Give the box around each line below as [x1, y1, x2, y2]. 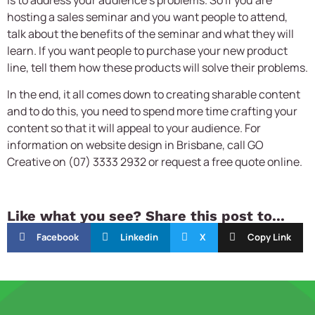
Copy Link [247, 231, 291, 244]
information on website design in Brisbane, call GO [7, 137, 264, 153]
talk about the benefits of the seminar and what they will [7, 26, 294, 41]
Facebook [37, 231, 79, 244]
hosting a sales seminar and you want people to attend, [7, 9, 288, 25]
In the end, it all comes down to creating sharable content [7, 86, 300, 103]
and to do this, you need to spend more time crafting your [7, 103, 297, 120]
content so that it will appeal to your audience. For [7, 120, 261, 136]
